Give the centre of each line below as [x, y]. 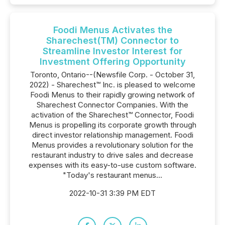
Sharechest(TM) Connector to [113, 40]
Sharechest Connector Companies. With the [113, 105]
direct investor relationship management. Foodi [113, 135]
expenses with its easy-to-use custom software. [113, 165]
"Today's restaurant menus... [113, 175]
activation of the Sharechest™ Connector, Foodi [113, 115]
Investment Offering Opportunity [113, 62]
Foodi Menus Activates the [113, 30]
